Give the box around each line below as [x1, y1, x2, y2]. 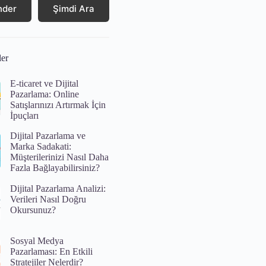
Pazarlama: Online [10, 88, 80, 99]
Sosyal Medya [10, 236, 64, 246]
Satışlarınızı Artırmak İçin [10, 99, 106, 110]
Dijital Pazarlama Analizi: [10, 183, 106, 194]
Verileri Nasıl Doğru [10, 194, 87, 204]
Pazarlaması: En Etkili [10, 246, 93, 257]
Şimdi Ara [53, 3, 94, 15]
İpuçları [10, 110, 39, 121]
